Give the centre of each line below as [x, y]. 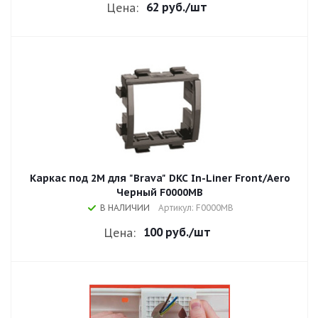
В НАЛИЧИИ [125, 208]
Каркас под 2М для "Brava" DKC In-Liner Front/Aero [160, 178]
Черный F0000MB [160, 192]
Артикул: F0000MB [196, 208]
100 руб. [166, 232]
